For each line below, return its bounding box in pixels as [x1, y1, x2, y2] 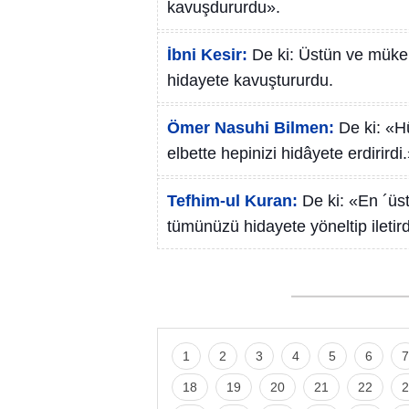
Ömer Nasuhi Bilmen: [167, 119, 334, 137]
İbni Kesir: [167, 46, 247, 64]
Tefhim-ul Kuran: [167, 192, 298, 210]
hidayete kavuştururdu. [167, 71, 333, 89]
